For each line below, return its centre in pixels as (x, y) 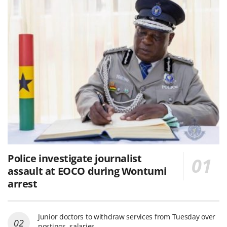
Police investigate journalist (75, 158)
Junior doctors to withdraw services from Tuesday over (127, 216)
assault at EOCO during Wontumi (87, 171)
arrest (23, 183)
